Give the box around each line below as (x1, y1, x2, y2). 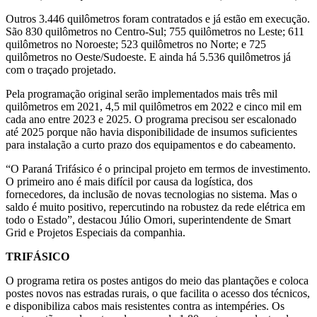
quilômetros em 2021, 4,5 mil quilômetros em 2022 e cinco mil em (6, 100, 301, 113)
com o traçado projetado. (6, 63, 116, 76)
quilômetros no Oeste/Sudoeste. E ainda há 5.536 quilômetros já (6, 50, 291, 63)
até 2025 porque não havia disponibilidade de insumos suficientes (6, 125, 297, 138)
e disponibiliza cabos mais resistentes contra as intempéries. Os (6, 299, 284, 312)
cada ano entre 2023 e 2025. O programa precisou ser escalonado (6, 113, 296, 125)
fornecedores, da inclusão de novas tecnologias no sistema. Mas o (6, 188, 297, 200)
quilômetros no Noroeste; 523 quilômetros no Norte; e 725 (6, 38, 266, 50)
